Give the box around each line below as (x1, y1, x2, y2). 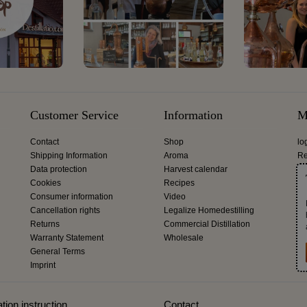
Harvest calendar (164, 164, 228, 174)
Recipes (164, 177, 195, 188)
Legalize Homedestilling (164, 205, 254, 215)
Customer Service (30, 108, 119, 122)
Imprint (30, 260, 56, 270)
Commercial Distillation (164, 219, 250, 229)
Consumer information (30, 191, 113, 201)
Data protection (30, 164, 87, 174)
